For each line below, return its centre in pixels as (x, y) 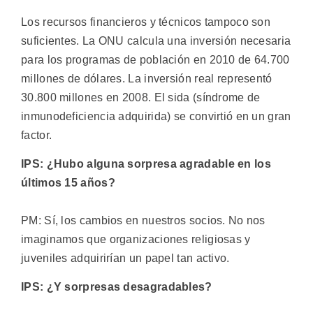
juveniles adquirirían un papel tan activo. (125, 258)
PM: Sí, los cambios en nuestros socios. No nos (143, 220)
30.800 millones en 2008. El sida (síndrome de (141, 97)
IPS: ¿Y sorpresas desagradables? (117, 287)
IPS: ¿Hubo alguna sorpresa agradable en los (146, 163)
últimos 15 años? (68, 182)
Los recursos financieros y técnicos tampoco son (146, 22)
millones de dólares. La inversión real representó (147, 78)
